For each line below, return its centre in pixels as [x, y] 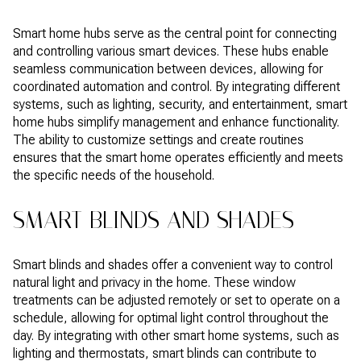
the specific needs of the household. [114, 175]
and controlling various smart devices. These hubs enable [171, 51]
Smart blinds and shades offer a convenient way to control [173, 264]
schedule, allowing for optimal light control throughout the [171, 317]
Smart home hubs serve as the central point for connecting [175, 33]
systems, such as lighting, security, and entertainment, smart [180, 104]
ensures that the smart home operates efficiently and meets [178, 157]
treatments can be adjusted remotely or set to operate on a [176, 300]
